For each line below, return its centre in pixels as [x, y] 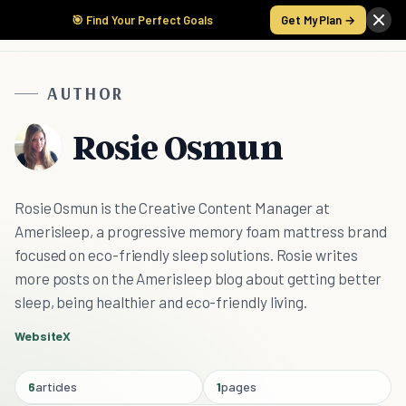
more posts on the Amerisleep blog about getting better [198, 278]
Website [39, 336]
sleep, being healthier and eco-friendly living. [161, 302]
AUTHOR [86, 93]
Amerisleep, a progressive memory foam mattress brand [201, 231]
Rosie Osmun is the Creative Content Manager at [173, 208]
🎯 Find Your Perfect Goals [142, 20]
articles [56, 387]
